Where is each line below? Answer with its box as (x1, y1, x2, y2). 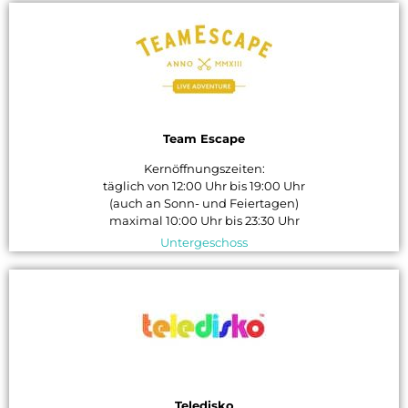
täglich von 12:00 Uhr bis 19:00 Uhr (103, 179, 305, 194)
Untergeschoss (160, 236, 248, 250)
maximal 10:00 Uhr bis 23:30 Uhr (108, 214, 300, 229)
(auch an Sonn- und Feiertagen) (109, 197, 299, 211)
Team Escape (163, 132, 245, 147)
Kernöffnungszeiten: (143, 162, 265, 177)
